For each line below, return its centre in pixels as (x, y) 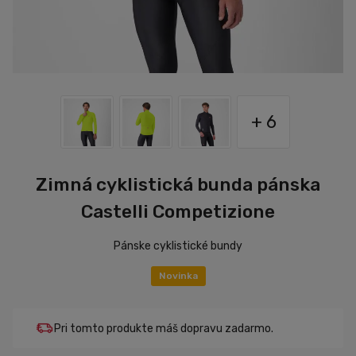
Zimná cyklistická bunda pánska (178, 184)
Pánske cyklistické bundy (178, 246)
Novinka (178, 276)
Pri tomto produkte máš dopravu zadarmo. (164, 328)
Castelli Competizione (178, 211)
